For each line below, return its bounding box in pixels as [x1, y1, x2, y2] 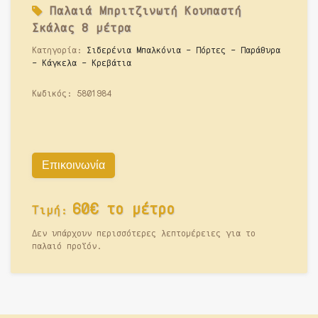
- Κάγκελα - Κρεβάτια [32, 55, 131, 69]
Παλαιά [50, 1, 92, 18]
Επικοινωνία [42, 158, 105, 171]
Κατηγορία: [32, 43, 87, 56]
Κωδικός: [32, 86, 77, 99]
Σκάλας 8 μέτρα [32, 18, 131, 35]
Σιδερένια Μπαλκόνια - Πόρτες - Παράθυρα [87, 43, 280, 56]
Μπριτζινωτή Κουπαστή [92, 1, 241, 18]
